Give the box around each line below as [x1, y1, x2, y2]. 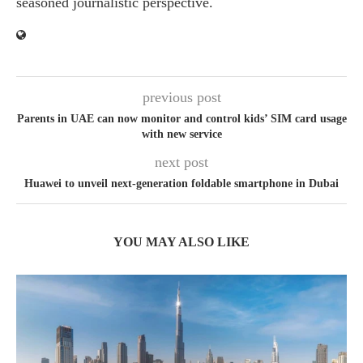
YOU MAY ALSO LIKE [113, 235, 250, 250]
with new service [141, 128, 222, 141]
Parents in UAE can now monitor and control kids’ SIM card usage [16, 113, 347, 126]
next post [155, 154, 208, 171]
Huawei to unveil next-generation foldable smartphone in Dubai [24, 177, 339, 190]
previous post [142, 89, 221, 106]
